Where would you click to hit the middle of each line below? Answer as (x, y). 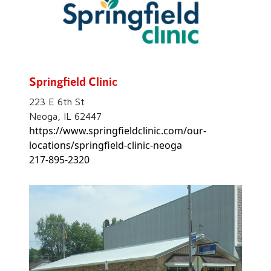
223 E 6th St (57, 102)
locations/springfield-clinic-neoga (106, 145)
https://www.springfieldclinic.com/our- (118, 131)
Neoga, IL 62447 (65, 116)
